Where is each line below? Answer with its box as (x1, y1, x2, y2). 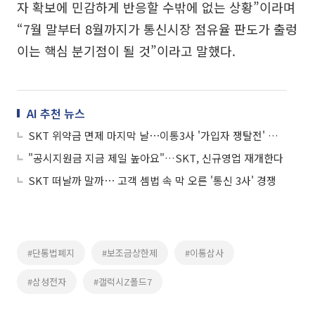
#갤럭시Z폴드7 (94, 275, 152, 289)
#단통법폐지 (27, 246, 75, 260)
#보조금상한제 (102, 246, 157, 260)
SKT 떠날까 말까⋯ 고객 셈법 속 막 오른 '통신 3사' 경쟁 (28, 173, 276, 188)
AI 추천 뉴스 (27, 105, 85, 122)
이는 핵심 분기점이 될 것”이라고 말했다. (17, 41, 236, 60)
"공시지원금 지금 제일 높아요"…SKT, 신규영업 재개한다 (28, 150, 283, 166)
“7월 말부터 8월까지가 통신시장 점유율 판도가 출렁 (17, 20, 297, 39)
